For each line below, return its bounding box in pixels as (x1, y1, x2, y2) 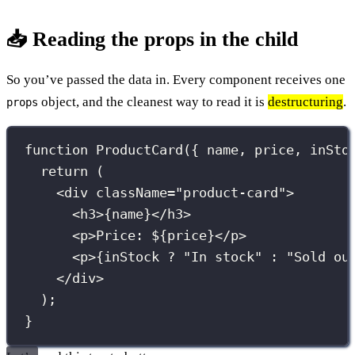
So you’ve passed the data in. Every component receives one (6, 71, 345, 87)
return (40, 163, 89, 180)
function (25, 142, 89, 158)
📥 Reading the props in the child (6, 27, 298, 51)
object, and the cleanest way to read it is (38, 94, 268, 109)
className (96, 185, 168, 201)
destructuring (268, 94, 343, 109)
